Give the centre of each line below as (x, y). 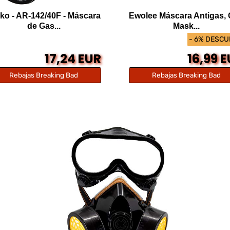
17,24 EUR (73, 59)
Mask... (186, 26)
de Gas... (44, 26)
